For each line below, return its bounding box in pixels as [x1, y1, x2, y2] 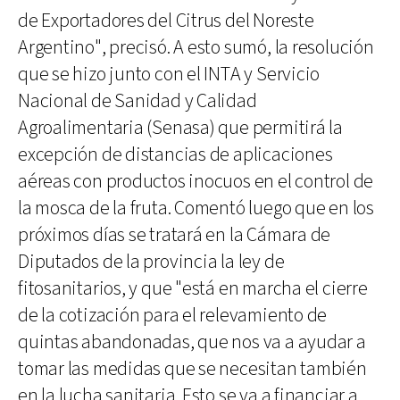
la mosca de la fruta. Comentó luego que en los [18, 195, 374, 221]
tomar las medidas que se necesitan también [18, 355, 367, 382]
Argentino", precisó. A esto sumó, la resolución [18, 34, 374, 61]
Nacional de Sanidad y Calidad [18, 87, 257, 114]
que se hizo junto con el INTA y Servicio [18, 61, 321, 87]
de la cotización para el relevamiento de [18, 302, 328, 329]
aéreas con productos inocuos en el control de [18, 168, 374, 195]
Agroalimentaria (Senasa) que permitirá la [18, 114, 343, 141]
